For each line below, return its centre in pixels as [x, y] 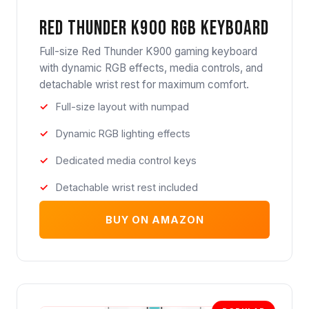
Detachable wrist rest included [127, 188]
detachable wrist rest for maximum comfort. [144, 85]
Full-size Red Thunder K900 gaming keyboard [148, 52]
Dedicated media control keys [126, 161]
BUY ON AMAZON [154, 220]
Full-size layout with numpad [122, 107]
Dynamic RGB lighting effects [123, 134]
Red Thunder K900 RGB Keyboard [154, 29]
